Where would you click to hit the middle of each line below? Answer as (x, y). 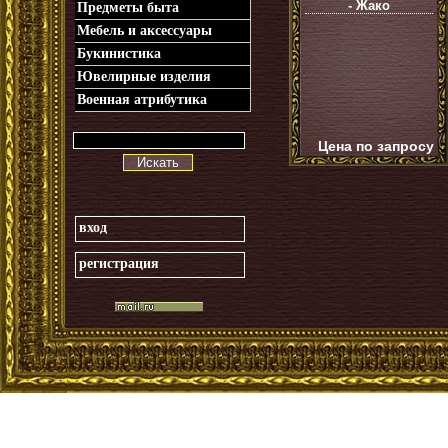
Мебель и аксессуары (144, 30)
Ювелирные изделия (144, 76)
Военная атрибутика (142, 99)
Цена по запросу (376, 146)
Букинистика (119, 53)
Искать (158, 162)
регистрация (119, 263)
